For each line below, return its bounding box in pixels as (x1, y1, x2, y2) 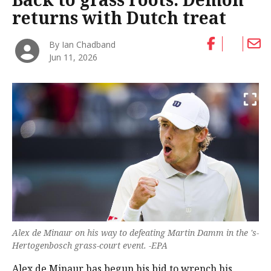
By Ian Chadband (49, 38, 116, 50)
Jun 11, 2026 (49, 51, 98, 63)
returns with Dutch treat (12, 5, 226, 29)
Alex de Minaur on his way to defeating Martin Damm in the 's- (12, 227, 259, 239)
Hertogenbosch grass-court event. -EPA (12, 240, 168, 252)
